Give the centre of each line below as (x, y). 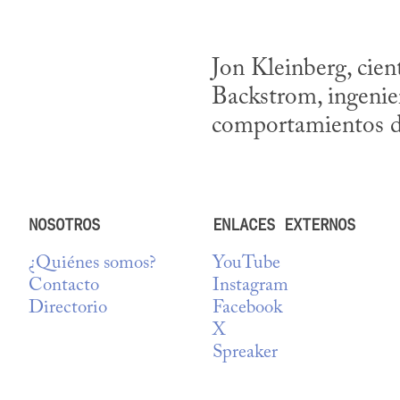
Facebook (247, 309)
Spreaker (245, 354)
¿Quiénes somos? (92, 264)
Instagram (250, 287)
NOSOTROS (64, 225)
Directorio (68, 309)
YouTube (246, 264)
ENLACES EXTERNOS (283, 225)
